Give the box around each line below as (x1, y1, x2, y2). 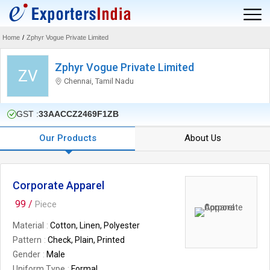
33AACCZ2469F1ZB (39, 109, 119, 119)
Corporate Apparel (13, 179, 104, 192)
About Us (184, 133, 221, 143)
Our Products (39, 133, 96, 143)
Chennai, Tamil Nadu (62, 76, 134, 86)
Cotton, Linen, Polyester (50, 221, 140, 230)
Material (13, 221, 44, 230)
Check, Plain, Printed (48, 235, 125, 245)
